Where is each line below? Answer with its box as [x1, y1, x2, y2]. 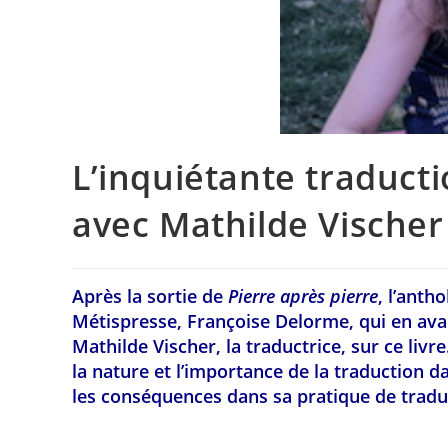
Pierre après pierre [223, 284, 378, 309]
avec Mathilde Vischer [72, 201, 444, 248]
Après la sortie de [72, 284, 223, 309]
